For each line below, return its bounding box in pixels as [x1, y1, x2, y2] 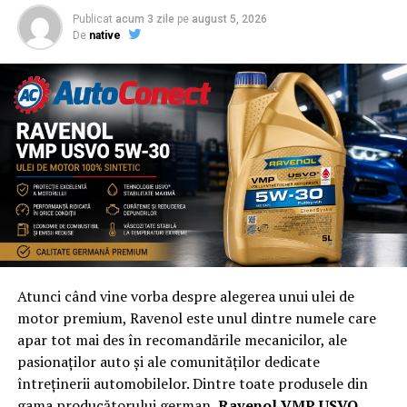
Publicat [72, 13, 113, 26]
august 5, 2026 [191, 13, 267, 26]
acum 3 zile [114, 13, 174, 26]
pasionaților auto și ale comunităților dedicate [16, 352, 320, 372]
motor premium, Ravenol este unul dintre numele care [16, 308, 376, 329]
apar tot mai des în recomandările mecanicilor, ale [16, 330, 347, 351]
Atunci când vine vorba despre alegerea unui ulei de [16, 286, 354, 307]
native [88, 29, 121, 43]
